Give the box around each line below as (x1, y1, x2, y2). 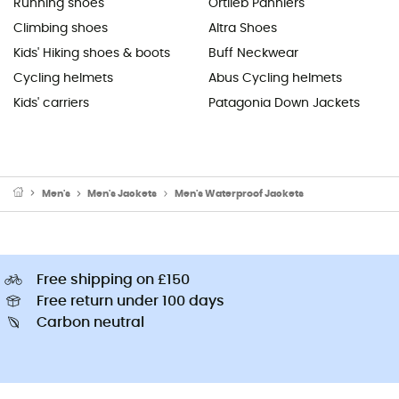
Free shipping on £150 (37, 272, 190, 287)
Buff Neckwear (208, 46, 298, 60)
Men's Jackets (87, 188, 158, 199)
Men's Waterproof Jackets (174, 188, 304, 199)
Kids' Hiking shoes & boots (13, 46, 170, 60)
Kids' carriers (13, 96, 89, 110)
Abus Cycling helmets (208, 71, 342, 85)
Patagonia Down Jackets (208, 96, 360, 110)
